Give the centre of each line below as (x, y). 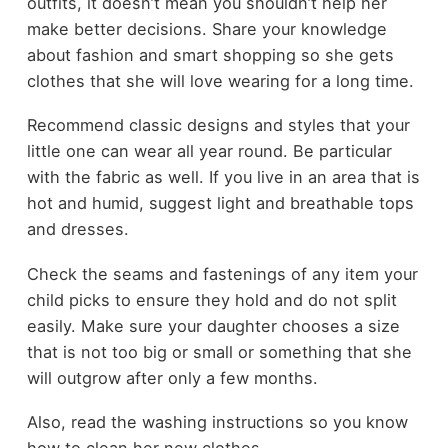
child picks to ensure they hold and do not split (211, 299)
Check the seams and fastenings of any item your (222, 273)
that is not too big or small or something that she (219, 351)
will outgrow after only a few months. (172, 377)
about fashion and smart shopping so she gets (210, 54)
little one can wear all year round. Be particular (209, 151)
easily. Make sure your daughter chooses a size (213, 325)
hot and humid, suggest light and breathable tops (220, 203)
